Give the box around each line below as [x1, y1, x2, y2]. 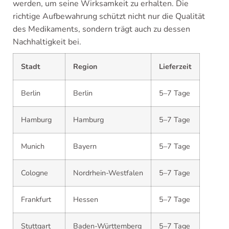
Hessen [73, 194, 98, 204]
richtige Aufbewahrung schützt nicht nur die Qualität [13, 10, 205, 22]
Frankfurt [21, 194, 51, 204]
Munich [21, 141, 44, 151]
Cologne [21, 167, 48, 178]
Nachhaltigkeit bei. [13, 36, 81, 48]
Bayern [73, 141, 97, 151]
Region [73, 61, 97, 72]
